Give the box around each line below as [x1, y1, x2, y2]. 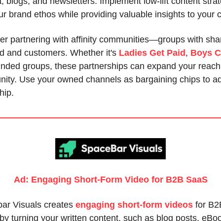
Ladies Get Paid [119, 48, 185, 58]
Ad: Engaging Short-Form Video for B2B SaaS [13, 175, 208, 185]
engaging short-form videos [75, 200, 193, 210]
